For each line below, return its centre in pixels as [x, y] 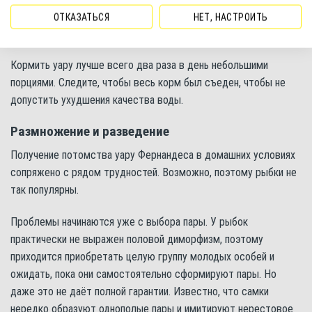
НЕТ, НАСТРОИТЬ [231, 17]
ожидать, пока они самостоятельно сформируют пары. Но [143, 274]
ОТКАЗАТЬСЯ [81, 17]
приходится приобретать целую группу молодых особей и [142, 257]
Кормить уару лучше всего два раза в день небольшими [139, 65]
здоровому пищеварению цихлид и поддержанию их [143, 16]
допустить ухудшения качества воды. [97, 100]
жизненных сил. [60, 33]
